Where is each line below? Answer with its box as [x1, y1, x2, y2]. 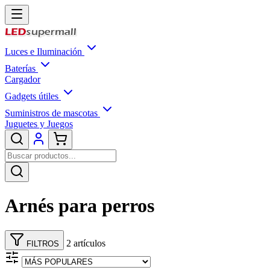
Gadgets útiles [5, 91, 61, 101]
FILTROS [24, 239, 59, 248]
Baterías [5, 63, 38, 74]
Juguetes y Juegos [5, 119, 73, 129]
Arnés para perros [5, 195, 154, 217]
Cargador [5, 74, 40, 84]
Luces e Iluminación [5, 46, 84, 57]
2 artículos [66, 237, 105, 248]
